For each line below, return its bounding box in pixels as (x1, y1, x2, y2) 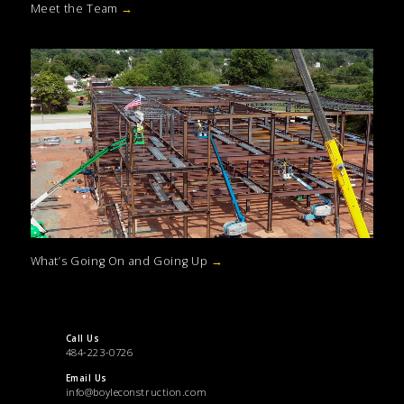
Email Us (65, 372, 107, 385)
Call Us (65, 333, 100, 345)
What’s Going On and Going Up (30, 253, 211, 270)
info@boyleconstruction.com (65, 385, 207, 399)
